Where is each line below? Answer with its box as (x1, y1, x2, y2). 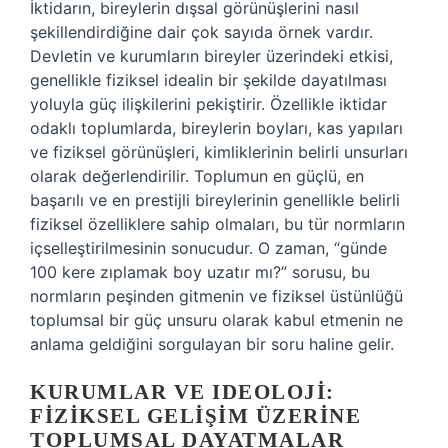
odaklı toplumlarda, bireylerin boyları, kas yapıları (30, 118, 403, 138)
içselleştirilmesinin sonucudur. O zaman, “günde (30, 238, 387, 258)
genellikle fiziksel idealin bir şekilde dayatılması (30, 70, 387, 90)
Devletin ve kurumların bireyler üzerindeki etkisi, (30, 46, 393, 66)
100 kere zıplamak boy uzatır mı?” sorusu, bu (30, 262, 370, 282)
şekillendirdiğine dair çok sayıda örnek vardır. (30, 22, 373, 42)
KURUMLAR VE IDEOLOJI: (30, 380, 335, 404)
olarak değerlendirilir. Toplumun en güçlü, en (30, 166, 364, 186)
